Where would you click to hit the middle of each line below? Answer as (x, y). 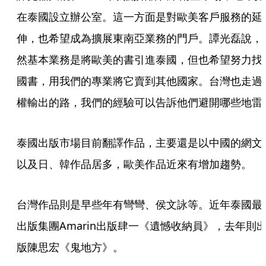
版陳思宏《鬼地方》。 (70, 247)
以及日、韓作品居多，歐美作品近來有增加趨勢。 (134, 164)
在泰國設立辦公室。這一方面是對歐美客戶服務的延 (140, 17)
